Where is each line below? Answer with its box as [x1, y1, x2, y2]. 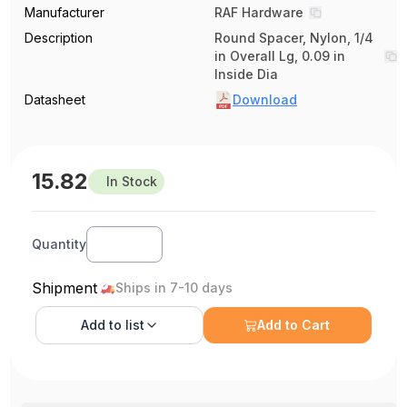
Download [233, 92, 297, 108]
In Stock [106, 174, 158, 190]
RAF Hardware [214, 5, 303, 21]
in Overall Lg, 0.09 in [214, 48, 345, 65]
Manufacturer [25, 5, 105, 21]
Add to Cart [257, 317, 331, 333]
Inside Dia [214, 66, 278, 83]
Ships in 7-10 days [115, 280, 233, 296]
